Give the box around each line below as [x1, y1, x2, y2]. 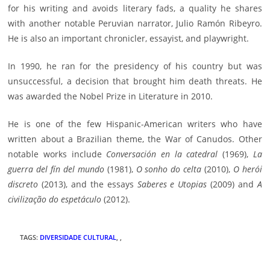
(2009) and [207, 178, 257, 190]
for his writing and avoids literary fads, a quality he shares [8, 2, 262, 14]
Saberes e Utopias [137, 178, 207, 190]
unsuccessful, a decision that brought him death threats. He [8, 75, 262, 87]
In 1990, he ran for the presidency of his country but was [8, 60, 262, 72]
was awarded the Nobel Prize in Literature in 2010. [8, 90, 213, 102]
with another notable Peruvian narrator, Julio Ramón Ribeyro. [8, 17, 262, 30]
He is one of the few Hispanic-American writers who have [8, 118, 262, 130]
